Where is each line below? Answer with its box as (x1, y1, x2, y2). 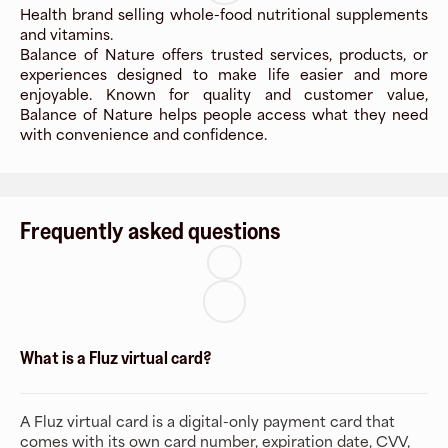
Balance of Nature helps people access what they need (20, 106, 428, 123)
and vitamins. (20, 26, 113, 43)
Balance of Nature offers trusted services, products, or (20, 46, 428, 63)
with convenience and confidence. (20, 126, 267, 143)
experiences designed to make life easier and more (20, 66, 428, 83)
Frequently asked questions (20, 217, 281, 244)
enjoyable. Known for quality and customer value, (20, 86, 428, 103)
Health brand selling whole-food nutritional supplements (20, 6, 428, 23)
